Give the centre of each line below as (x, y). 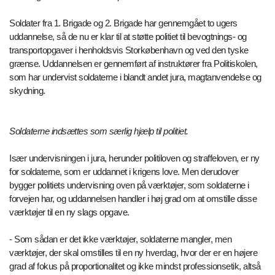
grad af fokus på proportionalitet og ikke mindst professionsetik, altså (135, 266)
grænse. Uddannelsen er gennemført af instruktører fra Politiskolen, (134, 64)
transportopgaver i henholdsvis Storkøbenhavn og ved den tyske (129, 50)
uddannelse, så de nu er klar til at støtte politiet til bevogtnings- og (128, 37)
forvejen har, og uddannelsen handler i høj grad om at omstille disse (133, 199)
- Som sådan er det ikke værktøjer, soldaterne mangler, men (120, 239)
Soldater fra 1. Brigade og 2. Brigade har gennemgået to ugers (123, 23)
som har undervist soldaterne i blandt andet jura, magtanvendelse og (135, 77)
